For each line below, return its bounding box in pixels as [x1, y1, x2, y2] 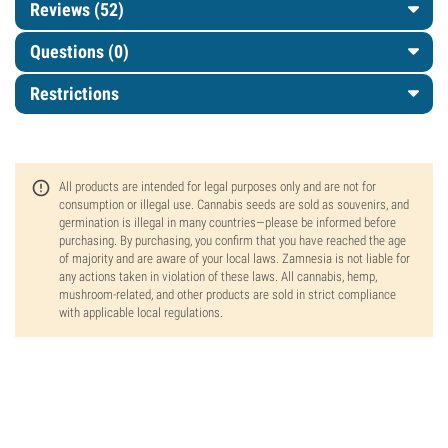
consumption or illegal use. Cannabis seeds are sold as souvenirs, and [59, 197, 409, 212]
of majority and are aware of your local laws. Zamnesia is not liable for [59, 251, 410, 266]
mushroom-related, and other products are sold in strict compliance [59, 287, 396, 302]
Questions [30, 41, 108, 62]
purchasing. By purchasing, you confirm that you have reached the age [59, 233, 406, 248]
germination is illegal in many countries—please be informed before [59, 215, 396, 230]
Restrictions [30, 83, 119, 104]
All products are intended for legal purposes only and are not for [59, 179, 376, 194]
